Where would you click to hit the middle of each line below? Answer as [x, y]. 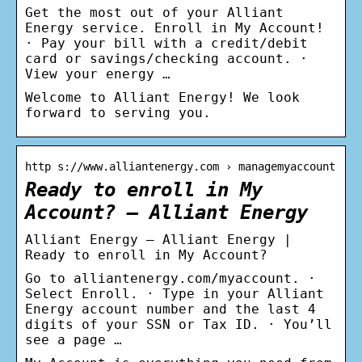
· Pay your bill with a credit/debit [166, 43]
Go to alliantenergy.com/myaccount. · [170, 278]
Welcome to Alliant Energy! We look [162, 97]
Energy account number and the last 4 [170, 309]
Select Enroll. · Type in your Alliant [175, 293]
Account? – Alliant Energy [166, 212]
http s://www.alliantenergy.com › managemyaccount [180, 166]
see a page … [74, 339]
